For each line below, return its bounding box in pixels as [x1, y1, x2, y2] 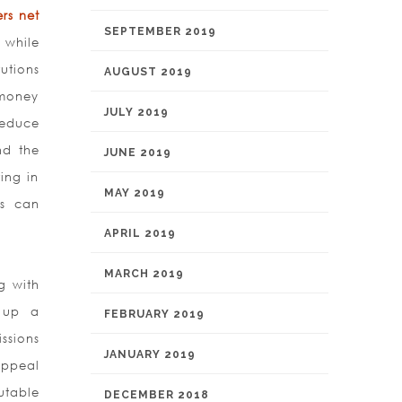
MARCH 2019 [104, 267, 184, 280]
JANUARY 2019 [104, 348, 196, 361]
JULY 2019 [104, 106, 169, 118]
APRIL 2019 [104, 227, 176, 240]
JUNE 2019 [104, 146, 171, 159]
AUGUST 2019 [104, 66, 192, 78]
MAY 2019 [104, 187, 165, 199]
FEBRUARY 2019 [104, 308, 205, 320]
